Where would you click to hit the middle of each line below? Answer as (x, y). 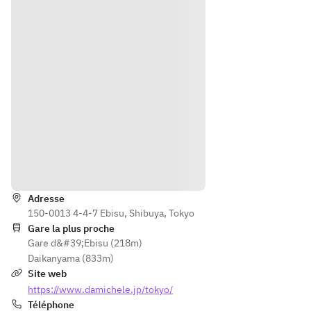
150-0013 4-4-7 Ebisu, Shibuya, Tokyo (111, 213)
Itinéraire (162, 167)
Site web (47, 274)
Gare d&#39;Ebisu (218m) (85, 243)
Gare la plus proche (71, 228)
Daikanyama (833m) (71, 258)
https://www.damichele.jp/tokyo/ (100, 289)
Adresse (46, 199)
